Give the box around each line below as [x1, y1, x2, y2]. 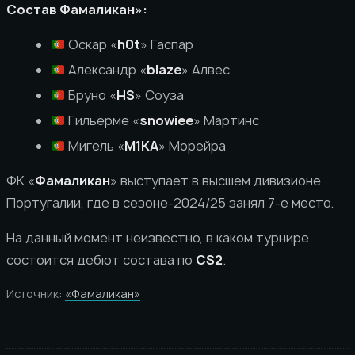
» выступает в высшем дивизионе [110, 172, 321, 189]
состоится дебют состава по [6, 251, 196, 269]
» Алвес [181, 61, 231, 78]
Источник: [6, 286, 65, 301]
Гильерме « [65, 112, 140, 129]
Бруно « [65, 86, 117, 104]
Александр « [65, 61, 147, 78]
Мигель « [65, 137, 125, 155]
